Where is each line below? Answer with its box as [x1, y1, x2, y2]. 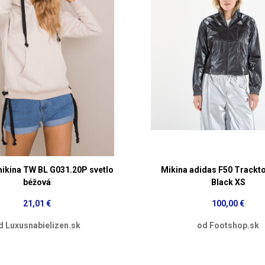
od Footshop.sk [197, 220, 260, 230]
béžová [22, 177, 51, 187]
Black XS [211, 177, 245, 187]
